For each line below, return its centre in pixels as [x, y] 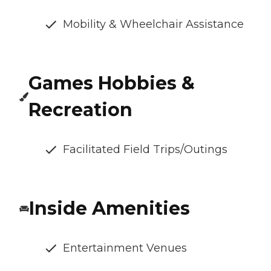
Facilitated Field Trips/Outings [145, 149]
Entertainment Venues [125, 248]
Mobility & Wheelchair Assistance [153, 24]
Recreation [81, 109]
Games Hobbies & [112, 83]
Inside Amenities [109, 208]
